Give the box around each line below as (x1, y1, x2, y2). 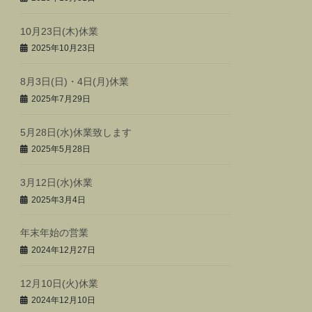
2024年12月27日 (31, 244, 96, 255)
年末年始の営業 (20, 227, 89, 239)
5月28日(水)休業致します (20, 126, 132, 138)
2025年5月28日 (31, 144, 91, 155)
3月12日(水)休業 (20, 176, 93, 188)
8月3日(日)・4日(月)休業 (20, 76, 130, 88)
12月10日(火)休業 (20, 277, 99, 289)
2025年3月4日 (31, 194, 86, 205)
